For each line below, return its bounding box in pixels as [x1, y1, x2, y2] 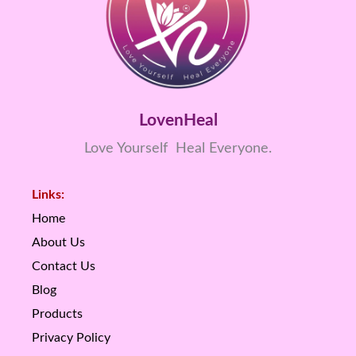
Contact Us [32, 259, 95, 273]
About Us [32, 235, 85, 249]
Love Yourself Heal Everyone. [84, 141, 272, 156]
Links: [32, 188, 64, 201]
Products [32, 307, 83, 320]
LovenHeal [138, 111, 218, 129]
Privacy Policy [32, 331, 110, 344]
